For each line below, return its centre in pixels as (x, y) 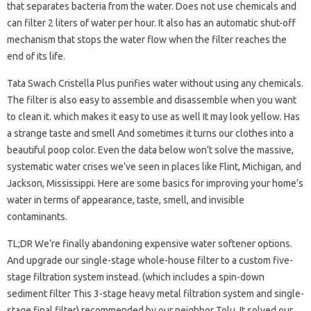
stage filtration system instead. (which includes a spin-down (136, 277)
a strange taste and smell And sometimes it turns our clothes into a (150, 133)
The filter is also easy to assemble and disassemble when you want (152, 100)
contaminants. (37, 217)
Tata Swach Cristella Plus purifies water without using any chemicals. (155, 83)
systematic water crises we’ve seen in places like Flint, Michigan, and (154, 167)
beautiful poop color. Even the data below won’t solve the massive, (150, 150)
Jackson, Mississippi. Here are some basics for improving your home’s (155, 183)
